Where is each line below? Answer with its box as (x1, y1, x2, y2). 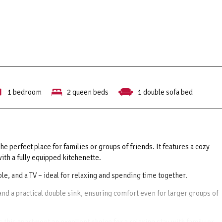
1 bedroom (7, 88, 42, 97)
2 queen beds (67, 88, 109, 97)
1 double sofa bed (138, 88, 193, 97)
